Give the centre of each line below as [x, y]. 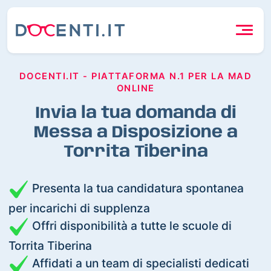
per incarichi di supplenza [80, 208]
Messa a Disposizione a [135, 132]
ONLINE [135, 88]
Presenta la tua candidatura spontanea [137, 188]
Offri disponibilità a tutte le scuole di [131, 225]
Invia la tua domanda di [135, 113]
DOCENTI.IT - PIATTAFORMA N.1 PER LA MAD [135, 76]
